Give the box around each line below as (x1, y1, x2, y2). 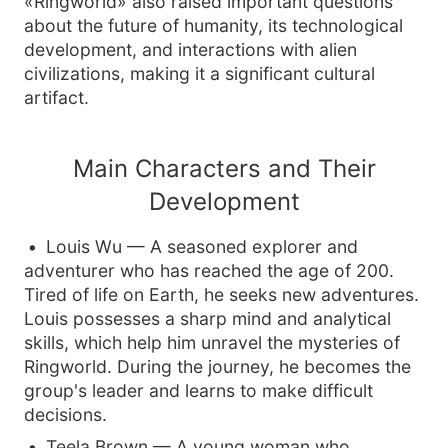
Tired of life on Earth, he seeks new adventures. (24, 284, 419, 305)
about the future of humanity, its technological (24, 15, 403, 36)
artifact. (24, 87, 89, 108)
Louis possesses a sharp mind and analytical (24, 308, 391, 329)
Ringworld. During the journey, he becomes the (24, 356, 411, 377)
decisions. (24, 404, 107, 425)
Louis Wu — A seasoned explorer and (46, 236, 358, 257)
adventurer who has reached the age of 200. (24, 260, 394, 281)
